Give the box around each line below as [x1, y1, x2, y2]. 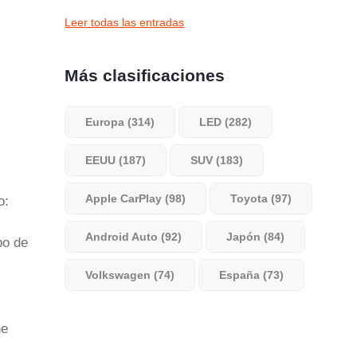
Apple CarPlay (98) [85, 192, 186, 205]
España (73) [219, 269, 284, 281]
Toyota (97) [230, 192, 292, 205]
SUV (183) [190, 154, 244, 167]
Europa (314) [85, 116, 155, 128]
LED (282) [199, 116, 253, 128]
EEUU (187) [85, 154, 147, 167]
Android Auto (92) [85, 230, 182, 243]
